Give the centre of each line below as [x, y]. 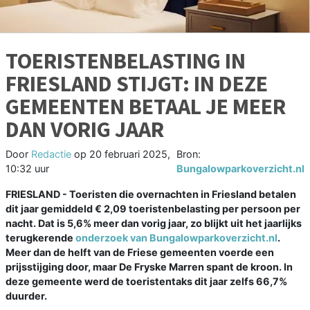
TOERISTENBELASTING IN [126, 61]
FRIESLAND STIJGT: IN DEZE [137, 83]
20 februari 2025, [130, 154]
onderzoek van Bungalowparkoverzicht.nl [176, 237]
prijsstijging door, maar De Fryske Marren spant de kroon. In [149, 266]
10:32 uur [27, 168]
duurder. [26, 295]
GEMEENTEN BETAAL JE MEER [146, 106]
